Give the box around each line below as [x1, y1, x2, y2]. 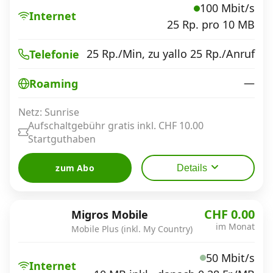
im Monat [216, 221, 255, 232]
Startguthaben [28, 132, 96, 146]
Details [176, 163, 207, 173]
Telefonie [29, 46, 79, 62]
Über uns [16, 252, 68, 269]
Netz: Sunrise [18, 105, 79, 119]
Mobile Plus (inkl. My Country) [71, 223, 193, 235]
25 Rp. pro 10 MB [167, 17, 255, 32]
